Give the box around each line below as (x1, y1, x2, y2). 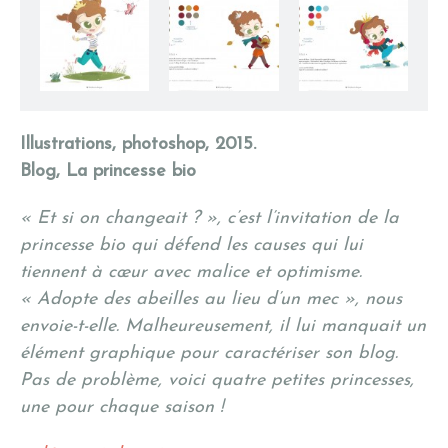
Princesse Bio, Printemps (40, 99, 177, 118)
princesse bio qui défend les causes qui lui (20, 235, 363, 255)
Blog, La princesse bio (20, 161, 196, 181)
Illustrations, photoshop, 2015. (20, 134, 256, 154)
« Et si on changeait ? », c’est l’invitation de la (20, 208, 399, 228)
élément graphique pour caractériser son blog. (20, 343, 398, 363)
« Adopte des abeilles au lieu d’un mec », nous (20, 289, 402, 309)
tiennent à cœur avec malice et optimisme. (20, 262, 362, 282)
